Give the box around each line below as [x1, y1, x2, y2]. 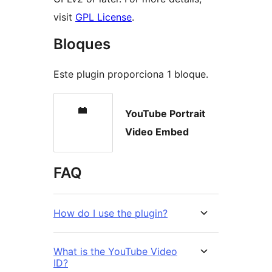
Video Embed [125, 126, 189, 138]
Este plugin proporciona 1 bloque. [53, 68, 208, 81]
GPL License [75, 11, 132, 24]
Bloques [53, 35, 110, 53]
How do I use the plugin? [53, 207, 168, 220]
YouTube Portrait [125, 107, 205, 120]
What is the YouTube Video [53, 245, 177, 258]
